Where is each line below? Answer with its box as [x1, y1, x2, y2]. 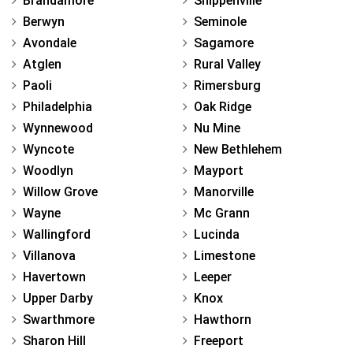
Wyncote [23, 141, 74, 157]
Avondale [23, 35, 76, 50]
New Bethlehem [194, 141, 282, 157]
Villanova [23, 247, 76, 263]
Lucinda [194, 226, 240, 242]
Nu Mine [194, 120, 240, 136]
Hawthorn [194, 311, 251, 327]
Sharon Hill [23, 333, 86, 348]
